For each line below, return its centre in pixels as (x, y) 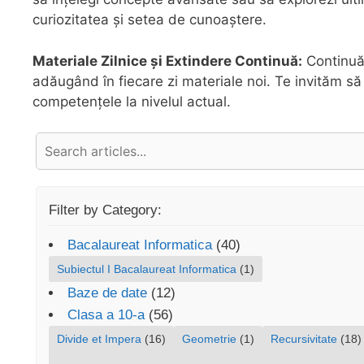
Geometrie (209, 339)
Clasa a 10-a (106, 315)
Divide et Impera (99, 339)
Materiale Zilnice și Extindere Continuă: (167, 61)
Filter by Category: (105, 210)
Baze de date (107, 293)
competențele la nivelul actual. (132, 101)
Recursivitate (304, 339)
